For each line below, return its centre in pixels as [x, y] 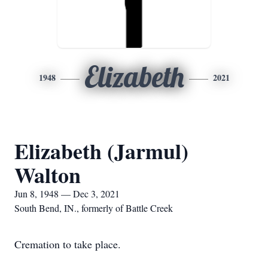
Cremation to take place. [68, 244]
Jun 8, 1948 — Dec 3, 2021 [67, 194]
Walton [48, 175]
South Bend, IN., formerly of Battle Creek [94, 208]
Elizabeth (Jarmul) [101, 151]
